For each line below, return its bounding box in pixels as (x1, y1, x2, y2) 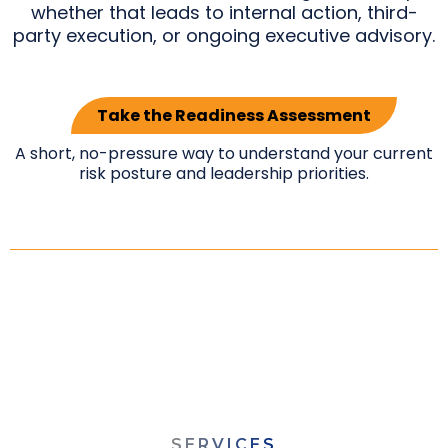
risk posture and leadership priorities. (79, 162, 369, 186)
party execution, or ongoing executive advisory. (13, 23, 435, 49)
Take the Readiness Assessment (97, 104, 371, 128)
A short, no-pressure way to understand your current (15, 142, 433, 166)
